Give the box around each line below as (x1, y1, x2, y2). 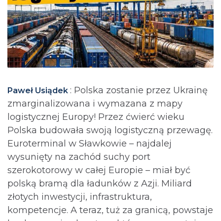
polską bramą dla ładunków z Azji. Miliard (7, 178, 192, 189)
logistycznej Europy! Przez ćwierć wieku (7, 111, 184, 122)
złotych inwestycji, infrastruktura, (7, 191, 152, 202)
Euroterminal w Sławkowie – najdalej (7, 138, 172, 149)
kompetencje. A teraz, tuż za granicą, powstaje (7, 204, 213, 216)
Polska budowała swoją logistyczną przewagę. (7, 124, 213, 136)
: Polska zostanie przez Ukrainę (70, 84, 208, 96)
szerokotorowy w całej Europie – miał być (7, 164, 190, 176)
